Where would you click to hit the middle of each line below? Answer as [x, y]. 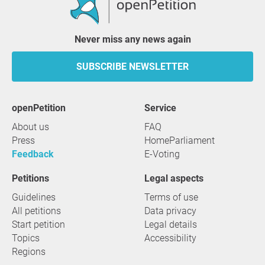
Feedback [33, 154]
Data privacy [170, 211]
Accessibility [170, 238]
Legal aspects [177, 178]
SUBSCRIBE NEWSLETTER [132, 67]
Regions [29, 252]
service [163, 108]
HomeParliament [180, 140]
